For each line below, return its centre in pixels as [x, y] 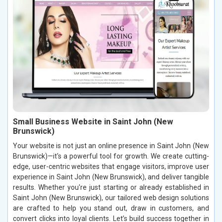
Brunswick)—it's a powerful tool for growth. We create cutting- [111, 156]
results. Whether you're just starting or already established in [111, 188]
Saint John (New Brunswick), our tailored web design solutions [111, 198]
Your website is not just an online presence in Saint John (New [111, 146]
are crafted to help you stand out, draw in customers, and [111, 208]
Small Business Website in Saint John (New [93, 122]
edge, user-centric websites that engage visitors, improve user [111, 167]
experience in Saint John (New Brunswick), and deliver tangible [111, 177]
